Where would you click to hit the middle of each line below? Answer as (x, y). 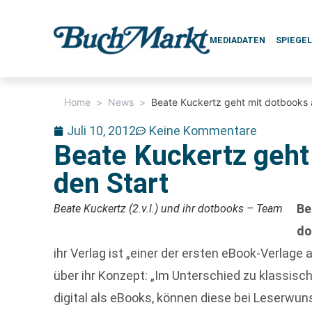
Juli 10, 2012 (102, 131)
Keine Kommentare (203, 131)
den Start (111, 184)
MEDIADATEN (238, 40)
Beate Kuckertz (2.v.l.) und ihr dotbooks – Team (169, 209)
